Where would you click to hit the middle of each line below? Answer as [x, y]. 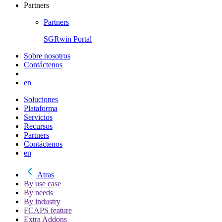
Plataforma [41, 109]
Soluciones [41, 100]
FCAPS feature [48, 211]
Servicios [38, 117]
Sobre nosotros [47, 56]
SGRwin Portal [68, 39]
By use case [42, 184]
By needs [38, 193]
